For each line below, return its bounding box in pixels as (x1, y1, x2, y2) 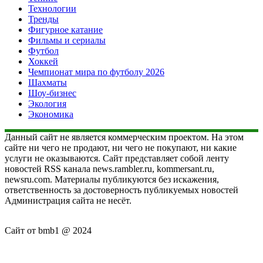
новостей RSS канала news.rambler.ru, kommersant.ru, (5, 163, 214, 174)
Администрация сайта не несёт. (5, 195, 131, 205)
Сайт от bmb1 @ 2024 (5, 225, 92, 235)
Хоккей (28, 56, 58, 66)
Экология (28, 98, 66, 109)
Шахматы (28, 77, 67, 87)
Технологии (28, 3, 76, 14)
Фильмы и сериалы (28, 35, 106, 45)
